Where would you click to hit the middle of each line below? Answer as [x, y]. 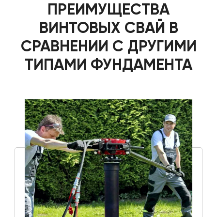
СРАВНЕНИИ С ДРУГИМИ [108, 46]
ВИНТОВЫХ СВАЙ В [108, 27]
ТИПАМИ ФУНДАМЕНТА [108, 64]
